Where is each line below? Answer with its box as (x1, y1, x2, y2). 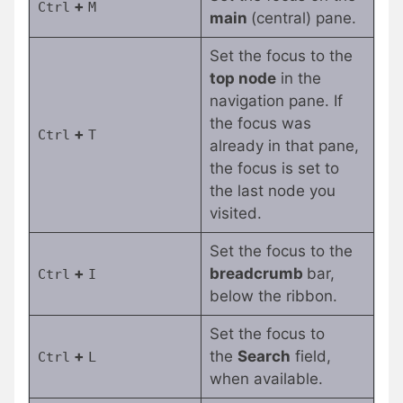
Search (237, 347, 291, 366)
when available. (209, 370, 323, 389)
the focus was (209, 114, 311, 133)
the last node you (209, 182, 336, 201)
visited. (209, 204, 262, 223)
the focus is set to (209, 159, 339, 178)
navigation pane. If (209, 92, 343, 111)
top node (209, 69, 276, 88)
